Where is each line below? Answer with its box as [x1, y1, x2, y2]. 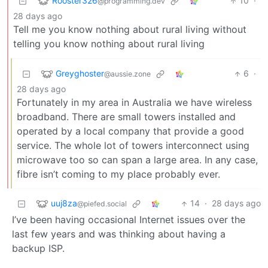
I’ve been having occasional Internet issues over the [12, 214, 245, 226]
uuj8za [51, 197, 77, 208]
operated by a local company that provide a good [17, 125, 244, 138]
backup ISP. [12, 242, 65, 255]
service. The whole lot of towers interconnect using [17, 139, 249, 152]
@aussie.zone [104, 69, 151, 78]
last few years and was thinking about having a [12, 228, 226, 240]
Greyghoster [56, 68, 104, 78]
